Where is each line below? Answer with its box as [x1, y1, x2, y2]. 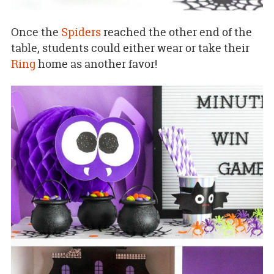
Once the [10, 24, 61, 40]
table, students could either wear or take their [10, 40, 250, 56]
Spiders [61, 24, 101, 40]
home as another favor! [35, 56, 157, 72]
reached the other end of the [100, 24, 252, 40]
